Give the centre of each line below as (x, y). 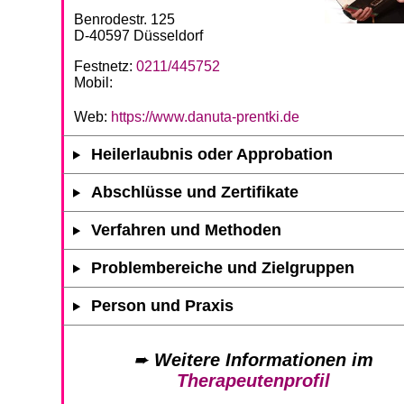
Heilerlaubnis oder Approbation (212, 154)
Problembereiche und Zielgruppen (223, 267)
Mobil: (93, 82)
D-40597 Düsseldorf (138, 35)
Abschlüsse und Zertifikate (195, 192)
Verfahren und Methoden (187, 230)
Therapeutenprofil (253, 380)
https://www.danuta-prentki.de (205, 116)
